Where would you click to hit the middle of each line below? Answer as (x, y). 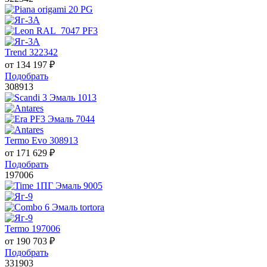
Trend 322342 (31, 52)
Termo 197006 (32, 229)
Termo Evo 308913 (41, 141)
